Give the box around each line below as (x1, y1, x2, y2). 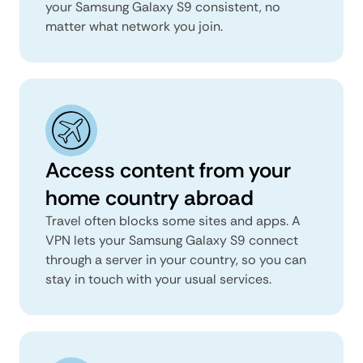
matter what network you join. (45, 17, 223, 35)
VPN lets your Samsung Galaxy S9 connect (45, 231, 298, 249)
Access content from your (45, 156, 291, 184)
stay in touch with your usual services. (45, 270, 271, 288)
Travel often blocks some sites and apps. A (45, 211, 301, 229)
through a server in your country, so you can (45, 250, 306, 268)
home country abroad (45, 183, 254, 211)
